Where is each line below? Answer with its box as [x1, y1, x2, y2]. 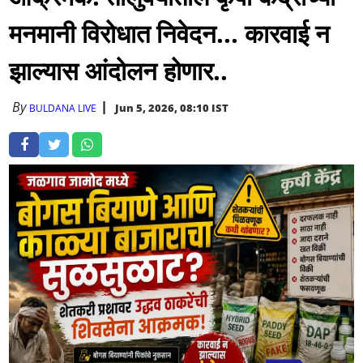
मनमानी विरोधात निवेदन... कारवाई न [9, 15, 331, 50]
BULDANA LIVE [29, 100, 97, 115]
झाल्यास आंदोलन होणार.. [9, 53, 228, 88]
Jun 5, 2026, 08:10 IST [115, 100, 229, 115]
